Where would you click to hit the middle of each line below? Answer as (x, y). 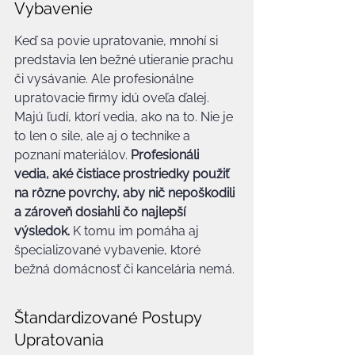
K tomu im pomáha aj (136, 231)
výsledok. (42, 231)
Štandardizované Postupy (110, 318)
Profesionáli (166, 155)
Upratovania (59, 340)
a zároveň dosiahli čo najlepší (101, 212)
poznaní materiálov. (73, 155)
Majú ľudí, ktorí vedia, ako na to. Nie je (125, 117)
